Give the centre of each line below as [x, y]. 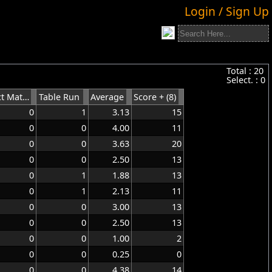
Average [107, 97]
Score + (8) [155, 97]
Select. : [243, 80]
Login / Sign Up [227, 11]
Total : [240, 71]
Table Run [59, 97]
